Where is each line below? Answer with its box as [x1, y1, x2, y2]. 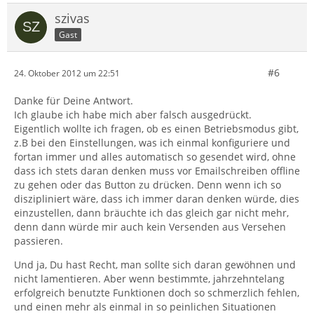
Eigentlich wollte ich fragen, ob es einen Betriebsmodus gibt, [14, 122, 299, 135]
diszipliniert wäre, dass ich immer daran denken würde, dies [14, 192, 299, 205]
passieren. [14, 234, 63, 247]
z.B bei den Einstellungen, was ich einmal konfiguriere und [14, 136, 290, 149]
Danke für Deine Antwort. [14, 94, 133, 107]
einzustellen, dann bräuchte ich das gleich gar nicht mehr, [14, 206, 289, 219]
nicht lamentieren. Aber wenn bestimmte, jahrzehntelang [14, 272, 285, 285]
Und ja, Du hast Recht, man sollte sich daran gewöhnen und [14, 258, 296, 271]
